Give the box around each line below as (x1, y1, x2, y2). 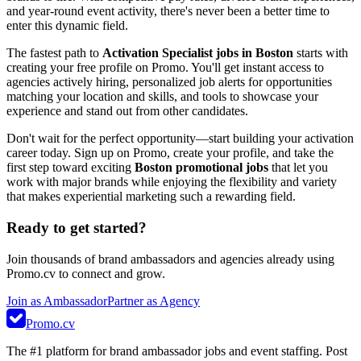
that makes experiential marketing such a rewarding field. (6, 189, 296, 204)
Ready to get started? (6, 218, 147, 236)
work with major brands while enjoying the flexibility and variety (6, 175, 337, 189)
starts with (293, 46, 348, 60)
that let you (268, 160, 328, 175)
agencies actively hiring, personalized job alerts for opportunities (6, 75, 332, 89)
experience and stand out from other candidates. (6, 104, 248, 118)
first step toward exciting (6, 160, 135, 175)
